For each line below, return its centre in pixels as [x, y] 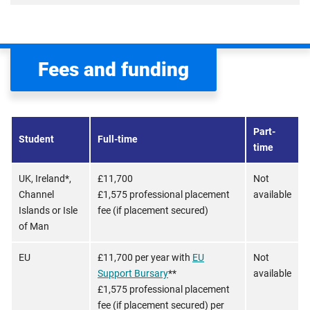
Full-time [118, 139]
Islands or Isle [48, 210]
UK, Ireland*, [45, 179]
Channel [36, 194]
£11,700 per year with [145, 257]
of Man [34, 226]
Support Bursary [133, 273]
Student [36, 139]
